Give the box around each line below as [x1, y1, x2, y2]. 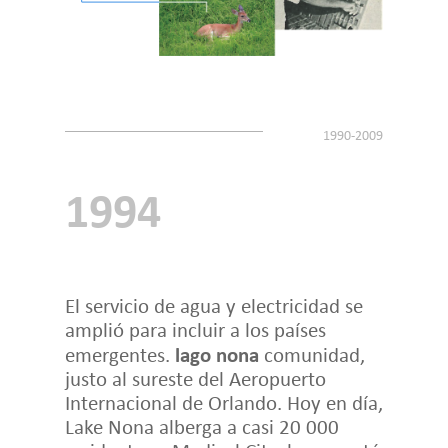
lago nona [174, 339, 259, 368]
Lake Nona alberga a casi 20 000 [64, 412, 339, 440]
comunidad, [258, 340, 365, 368]
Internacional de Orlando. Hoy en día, [64, 388, 383, 416]
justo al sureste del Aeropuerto [64, 364, 326, 392]
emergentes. [64, 340, 175, 368]
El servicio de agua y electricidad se [64, 291, 363, 319]
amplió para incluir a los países [64, 315, 326, 343]
